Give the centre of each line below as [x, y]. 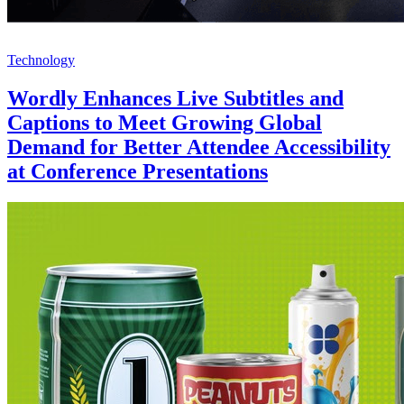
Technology [41, 60]
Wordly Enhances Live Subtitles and [175, 99]
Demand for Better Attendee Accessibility [199, 147]
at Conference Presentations [138, 172]
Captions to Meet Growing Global [165, 123]
